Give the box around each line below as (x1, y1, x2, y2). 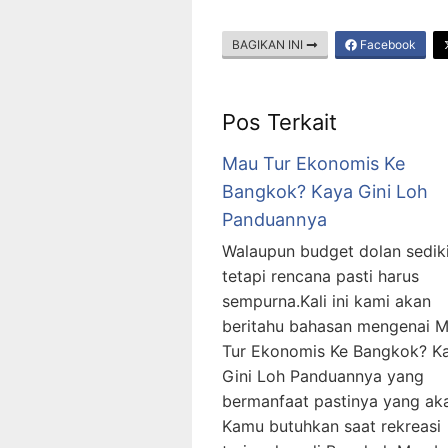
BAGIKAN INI (232, 37, 306, 53)
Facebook (357, 37, 416, 53)
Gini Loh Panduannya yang (222, 366, 424, 387)
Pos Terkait (222, 109, 337, 136)
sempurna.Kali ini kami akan (222, 291, 431, 312)
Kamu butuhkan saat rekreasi (222, 416, 441, 437)
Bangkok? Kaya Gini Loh (222, 181, 428, 203)
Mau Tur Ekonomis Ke (222, 153, 405, 175)
